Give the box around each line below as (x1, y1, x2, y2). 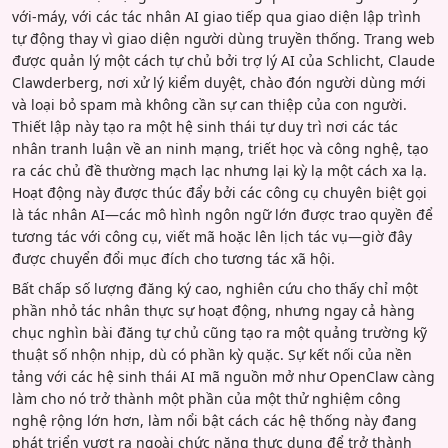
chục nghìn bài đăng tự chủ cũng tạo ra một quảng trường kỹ (12, 323, 427, 343)
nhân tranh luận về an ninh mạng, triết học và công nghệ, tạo (12, 139, 428, 159)
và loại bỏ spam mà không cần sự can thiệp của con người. (12, 95, 407, 115)
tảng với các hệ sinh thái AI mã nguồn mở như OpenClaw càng (12, 367, 435, 387)
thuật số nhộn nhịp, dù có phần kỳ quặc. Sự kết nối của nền (12, 345, 412, 365)
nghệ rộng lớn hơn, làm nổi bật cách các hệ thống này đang (12, 411, 417, 431)
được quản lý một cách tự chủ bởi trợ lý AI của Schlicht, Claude (12, 51, 435, 71)
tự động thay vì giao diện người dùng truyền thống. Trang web (12, 29, 435, 49)
